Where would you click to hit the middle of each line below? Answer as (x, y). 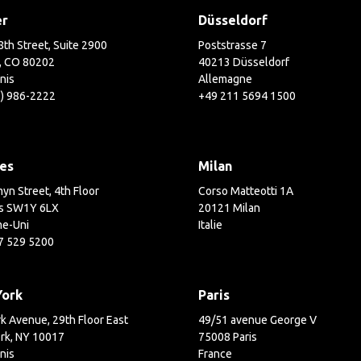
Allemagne (226, 79)
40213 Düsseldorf (244, 62)
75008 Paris (228, 337)
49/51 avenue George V (258, 320)
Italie (211, 225)
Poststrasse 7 (233, 45)
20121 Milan (230, 208)
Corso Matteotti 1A (246, 191)
